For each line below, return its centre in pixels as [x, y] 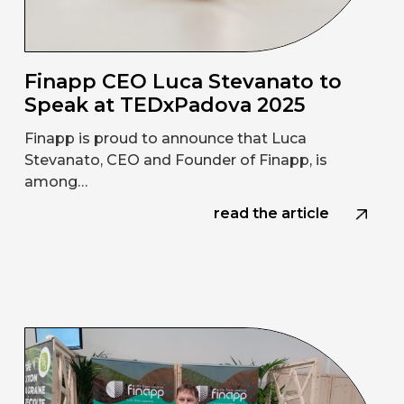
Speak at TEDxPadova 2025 [164, 106]
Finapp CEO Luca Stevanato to [183, 82]
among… [55, 182]
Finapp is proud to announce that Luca [165, 139]
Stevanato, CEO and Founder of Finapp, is [175, 161]
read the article [272, 214]
